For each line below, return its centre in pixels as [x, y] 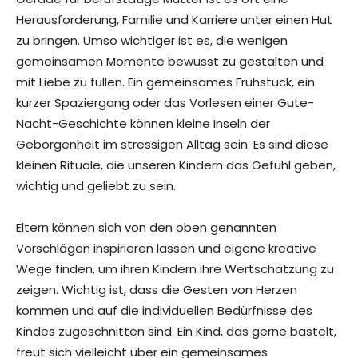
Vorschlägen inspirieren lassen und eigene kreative [166, 249]
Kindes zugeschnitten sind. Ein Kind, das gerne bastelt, [176, 332]
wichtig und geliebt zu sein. [96, 186]
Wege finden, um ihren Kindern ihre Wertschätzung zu [175, 269]
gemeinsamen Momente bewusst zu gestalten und [170, 62]
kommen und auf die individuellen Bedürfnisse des [164, 311]
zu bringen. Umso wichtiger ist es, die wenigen [152, 41]
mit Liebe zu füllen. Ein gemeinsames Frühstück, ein [165, 82]
